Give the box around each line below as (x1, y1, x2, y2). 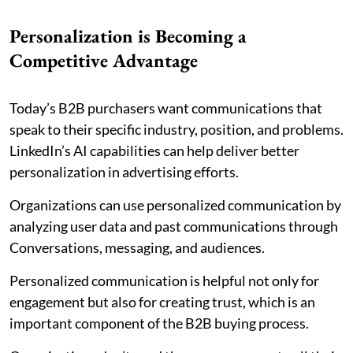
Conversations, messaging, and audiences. (9, 238, 265, 256)
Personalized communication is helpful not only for (9, 271, 319, 289)
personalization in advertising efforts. (9, 162, 239, 180)
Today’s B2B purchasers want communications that (9, 98, 322, 117)
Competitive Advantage (9, 47, 198, 72)
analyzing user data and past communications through (9, 217, 338, 235)
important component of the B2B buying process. (9, 314, 309, 332)
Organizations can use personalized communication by (9, 195, 341, 214)
